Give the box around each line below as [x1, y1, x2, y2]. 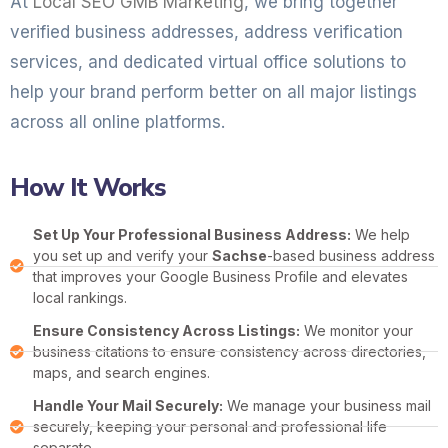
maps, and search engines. [32, 364, 210, 381]
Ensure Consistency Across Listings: [32, 322, 300, 339]
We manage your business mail [222, 397, 431, 414]
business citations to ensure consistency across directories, [32, 343, 426, 360]
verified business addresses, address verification [10, 22, 403, 42]
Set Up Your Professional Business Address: [32, 226, 351, 243]
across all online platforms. [10, 112, 225, 132]
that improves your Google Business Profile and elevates [32, 268, 408, 285]
